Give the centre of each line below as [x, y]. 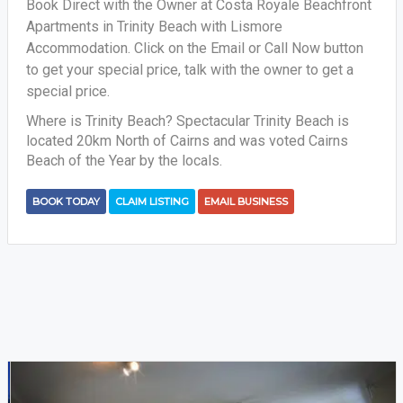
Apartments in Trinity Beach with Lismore [154, 27]
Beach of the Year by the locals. [124, 161]
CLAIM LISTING [152, 201]
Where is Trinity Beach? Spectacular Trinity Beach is [187, 121]
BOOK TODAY [66, 201]
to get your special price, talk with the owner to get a [189, 70]
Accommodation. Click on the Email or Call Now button [194, 48]
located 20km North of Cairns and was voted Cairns [187, 141]
